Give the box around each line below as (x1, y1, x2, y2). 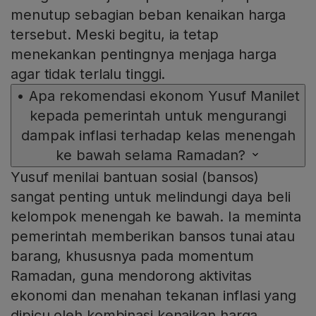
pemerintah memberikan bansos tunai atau (11, 228, 296, 245)
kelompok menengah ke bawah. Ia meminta (11, 208, 302, 226)
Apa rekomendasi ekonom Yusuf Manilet (28, 87, 300, 105)
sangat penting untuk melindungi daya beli (11, 188, 291, 206)
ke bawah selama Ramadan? (55, 147, 245, 164)
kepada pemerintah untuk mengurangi (30, 107, 286, 125)
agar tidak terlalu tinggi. (11, 66, 166, 83)
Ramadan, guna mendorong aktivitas (11, 267, 252, 285)
